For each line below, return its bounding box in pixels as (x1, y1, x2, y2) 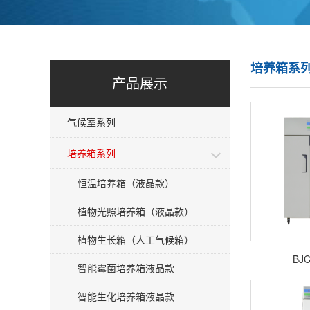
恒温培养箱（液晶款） (77, 176, 174, 190)
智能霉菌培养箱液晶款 (77, 261, 174, 275)
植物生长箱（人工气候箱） (77, 232, 194, 246)
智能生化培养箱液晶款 (77, 289, 174, 303)
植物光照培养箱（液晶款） (77, 204, 194, 218)
